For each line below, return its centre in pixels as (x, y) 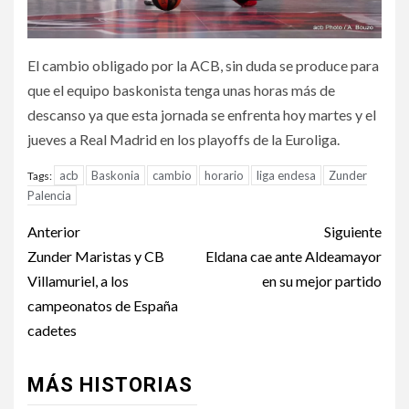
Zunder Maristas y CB (96, 256)
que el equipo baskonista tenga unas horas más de (181, 89)
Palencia (49, 195)
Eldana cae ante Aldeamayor (294, 256)
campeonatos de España (103, 305)
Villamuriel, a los (78, 280)
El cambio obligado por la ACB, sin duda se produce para (203, 65)
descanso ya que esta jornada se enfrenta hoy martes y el (202, 114)
